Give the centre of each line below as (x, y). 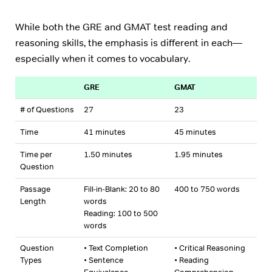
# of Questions (47, 110)
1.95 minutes (199, 155)
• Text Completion (116, 248)
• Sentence (104, 260)
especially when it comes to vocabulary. (103, 58)
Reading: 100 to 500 (121, 214)
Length (33, 202)
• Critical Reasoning (210, 248)
